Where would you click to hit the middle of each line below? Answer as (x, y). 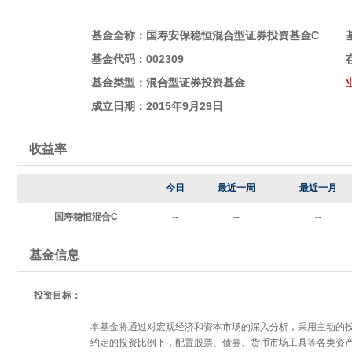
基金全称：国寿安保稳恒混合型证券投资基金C (205, 35)
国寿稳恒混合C (86, 217)
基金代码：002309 (137, 59)
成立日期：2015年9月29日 (157, 106)
